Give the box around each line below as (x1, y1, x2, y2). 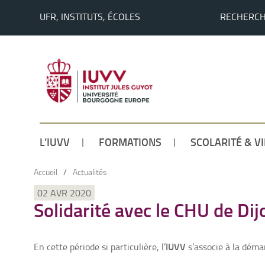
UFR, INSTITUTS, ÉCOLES (40, 10, 141, 23)
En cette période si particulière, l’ (34, 240, 166, 253)
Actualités (73, 166, 107, 177)
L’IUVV (40, 134, 70, 150)
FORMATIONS (99, 134, 161, 150)
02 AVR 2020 (37, 186, 91, 199)
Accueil (34, 166, 57, 177)
